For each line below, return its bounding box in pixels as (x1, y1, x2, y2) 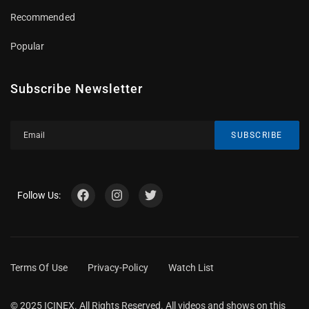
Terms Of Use (10, 261, 68, 273)
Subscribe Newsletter (10, 81, 143, 96)
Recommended (10, 11, 75, 23)
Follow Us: (17, 190, 61, 201)
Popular (10, 40, 45, 52)
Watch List (168, 261, 215, 273)
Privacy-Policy (87, 261, 148, 273)
